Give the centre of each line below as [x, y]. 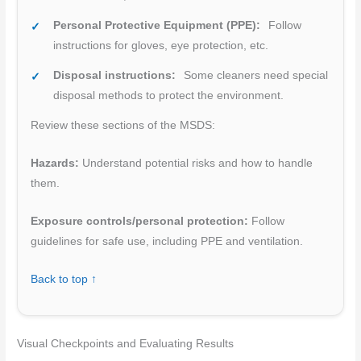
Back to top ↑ [64, 279]
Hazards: [55, 163]
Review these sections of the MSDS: [123, 126]
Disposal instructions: [115, 76]
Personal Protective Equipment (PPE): [157, 26]
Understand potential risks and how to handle [196, 163]
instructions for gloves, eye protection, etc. [161, 46]
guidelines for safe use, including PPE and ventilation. [167, 241]
